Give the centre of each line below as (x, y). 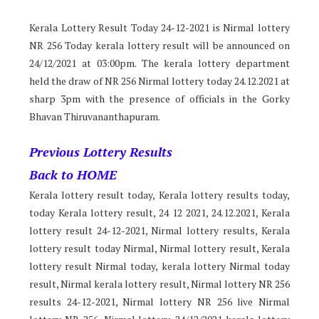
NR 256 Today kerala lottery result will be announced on (159, 46)
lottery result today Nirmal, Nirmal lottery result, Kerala (159, 249)
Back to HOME (73, 175)
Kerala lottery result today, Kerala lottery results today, (159, 195)
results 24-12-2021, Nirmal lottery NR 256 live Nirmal (159, 302)
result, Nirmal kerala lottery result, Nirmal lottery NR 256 (159, 284)
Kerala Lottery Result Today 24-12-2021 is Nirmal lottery (159, 28)
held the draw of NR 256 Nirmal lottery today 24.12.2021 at (159, 81)
